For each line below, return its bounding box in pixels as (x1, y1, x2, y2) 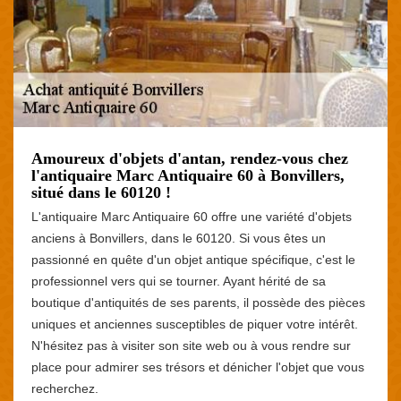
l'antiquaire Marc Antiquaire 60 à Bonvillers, (31, 166, 345, 184)
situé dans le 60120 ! (31, 183, 171, 201)
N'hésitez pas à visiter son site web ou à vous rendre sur (31, 337, 351, 353)
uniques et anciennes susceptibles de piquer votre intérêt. (31, 316, 358, 331)
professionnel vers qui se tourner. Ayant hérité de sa (31, 273, 326, 288)
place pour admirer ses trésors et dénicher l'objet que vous (31, 359, 364, 374)
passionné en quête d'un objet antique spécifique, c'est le (31, 252, 355, 267)
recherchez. (31, 380, 98, 396)
